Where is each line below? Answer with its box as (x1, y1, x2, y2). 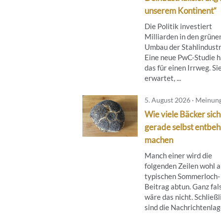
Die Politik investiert (145, 21, 212, 31)
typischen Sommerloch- (145, 171, 220, 181)
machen (145, 134, 173, 145)
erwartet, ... (145, 73, 181, 82)
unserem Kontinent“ (145, 5, 217, 16)
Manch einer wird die (145, 150, 212, 160)
